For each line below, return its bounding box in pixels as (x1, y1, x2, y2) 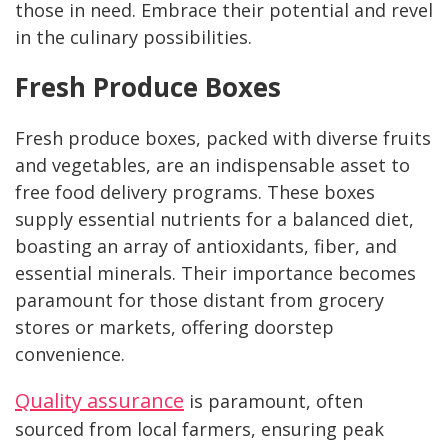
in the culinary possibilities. (15, 25, 252, 50)
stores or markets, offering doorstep (15, 315, 334, 340)
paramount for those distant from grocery (15, 288, 384, 313)
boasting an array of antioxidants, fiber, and (15, 234, 397, 259)
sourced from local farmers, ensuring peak (15, 417, 384, 442)
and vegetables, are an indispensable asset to (15, 153, 410, 178)
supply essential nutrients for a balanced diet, (15, 207, 414, 232)
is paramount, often (184, 389, 363, 414)
